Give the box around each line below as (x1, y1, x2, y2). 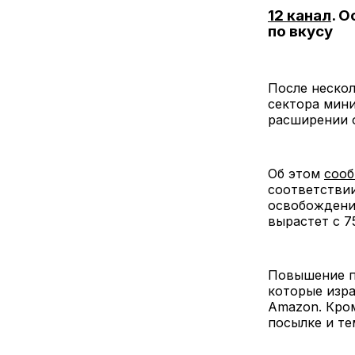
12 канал (268, 6, 331, 25)
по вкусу (268, 22, 333, 41)
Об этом (268, 165, 324, 181)
